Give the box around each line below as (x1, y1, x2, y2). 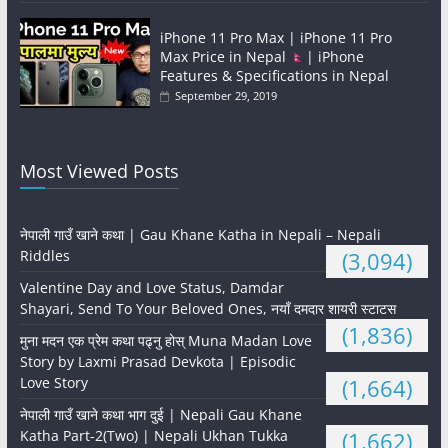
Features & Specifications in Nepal (159, 66, 389, 86)
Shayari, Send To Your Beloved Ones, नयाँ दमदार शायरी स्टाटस (19, 299, 396, 319)
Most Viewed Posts (19, 159, 179, 184)
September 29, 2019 (174, 88, 277, 104)
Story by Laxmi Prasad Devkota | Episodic (19, 352, 296, 372)
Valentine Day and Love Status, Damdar (19, 278, 284, 298)
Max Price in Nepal (159, 47, 290, 67)
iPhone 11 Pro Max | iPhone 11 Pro (159, 28, 392, 48)
